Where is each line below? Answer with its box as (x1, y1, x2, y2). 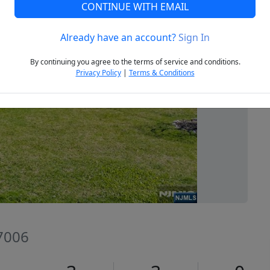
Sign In (178, 31, 210, 45)
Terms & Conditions (128, 67, 195, 78)
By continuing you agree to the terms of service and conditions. (30, 57, 240, 67)
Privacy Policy (75, 67, 121, 78)
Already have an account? (60, 31, 178, 45)
